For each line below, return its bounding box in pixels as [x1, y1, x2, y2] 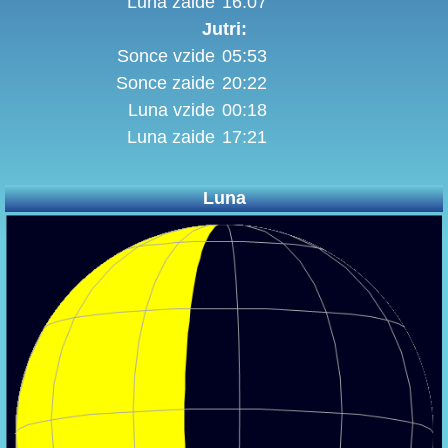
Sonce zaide [116, 73, 215, 94]
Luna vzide [128, 100, 215, 121]
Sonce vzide [117, 46, 215, 67]
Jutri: [201, 19, 247, 40]
